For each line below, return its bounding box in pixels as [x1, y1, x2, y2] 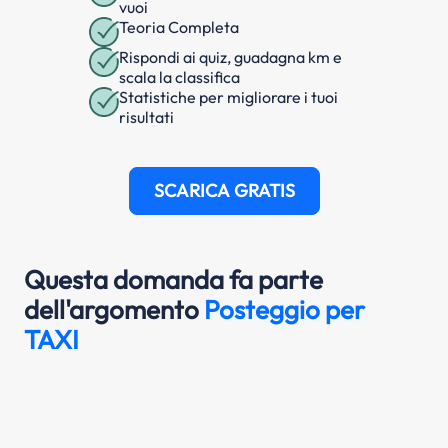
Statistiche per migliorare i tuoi [119, 86, 338, 107]
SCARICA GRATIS [153, 178, 295, 202]
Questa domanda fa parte [24, 262, 323, 296]
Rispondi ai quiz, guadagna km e [119, 46, 342, 67]
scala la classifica [119, 66, 240, 87]
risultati [119, 106, 174, 127]
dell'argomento [24, 292, 204, 326]
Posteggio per [204, 292, 365, 326]
